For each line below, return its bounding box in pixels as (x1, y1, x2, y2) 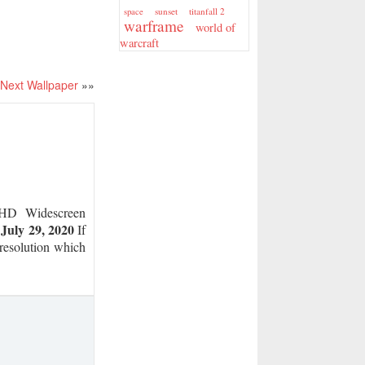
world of (196, 20, 235, 35)
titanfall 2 (189, 5, 225, 17)
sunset (155, 5, 178, 17)
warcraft (120, 35, 159, 51)
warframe (124, 15, 184, 36)
